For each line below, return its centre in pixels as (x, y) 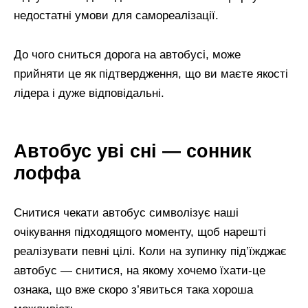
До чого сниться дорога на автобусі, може (127, 55)
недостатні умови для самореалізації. (116, 16)
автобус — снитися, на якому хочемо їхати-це (140, 270)
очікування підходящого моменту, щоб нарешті (140, 232)
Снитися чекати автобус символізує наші (126, 212)
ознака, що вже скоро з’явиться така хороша (133, 289)
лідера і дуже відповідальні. (89, 93)
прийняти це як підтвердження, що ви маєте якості (151, 74)
